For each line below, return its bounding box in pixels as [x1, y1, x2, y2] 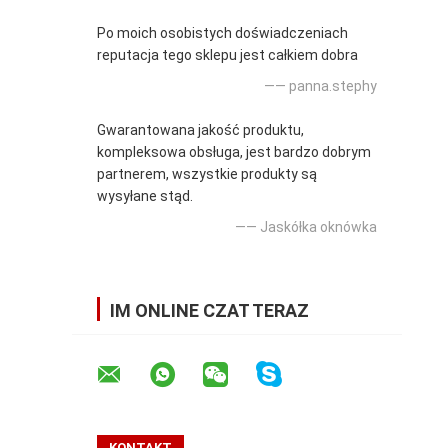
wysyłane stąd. [97, 187, 193, 204]
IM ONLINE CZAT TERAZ [110, 299, 309, 321]
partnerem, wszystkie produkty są [97, 165, 317, 182]
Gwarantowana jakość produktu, [97, 121, 304, 138]
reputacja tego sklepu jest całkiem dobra [97, 46, 358, 63]
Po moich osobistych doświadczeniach [97, 24, 348, 41]
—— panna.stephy [264, 77, 377, 94]
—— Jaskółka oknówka [235, 218, 377, 235]
